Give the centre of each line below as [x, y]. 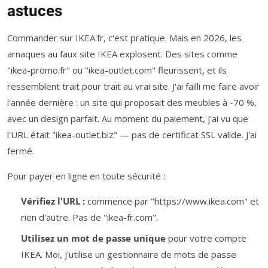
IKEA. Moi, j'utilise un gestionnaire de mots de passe [128, 254]
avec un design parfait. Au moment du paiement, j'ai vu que [128, 119]
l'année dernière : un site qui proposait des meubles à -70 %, [132, 103]
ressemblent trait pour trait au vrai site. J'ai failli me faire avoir [133, 86]
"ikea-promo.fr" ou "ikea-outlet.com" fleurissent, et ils [117, 70]
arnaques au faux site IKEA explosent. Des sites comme [122, 54]
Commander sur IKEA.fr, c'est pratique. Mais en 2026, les [124, 38]
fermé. [21, 151]
